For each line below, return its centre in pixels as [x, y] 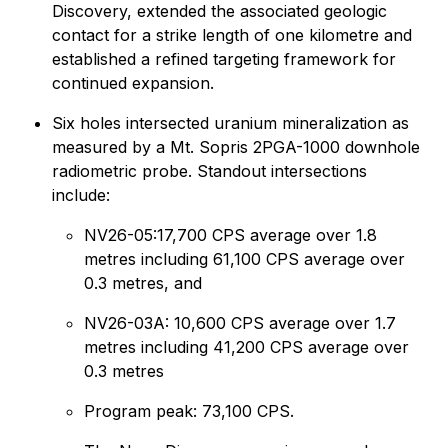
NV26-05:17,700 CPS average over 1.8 [230, 235]
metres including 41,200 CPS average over [246, 347]
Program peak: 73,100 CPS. [189, 411]
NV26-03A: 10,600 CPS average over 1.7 [240, 323]
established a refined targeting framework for [224, 59]
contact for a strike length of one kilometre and [232, 35]
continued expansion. [133, 83]
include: [81, 195]
